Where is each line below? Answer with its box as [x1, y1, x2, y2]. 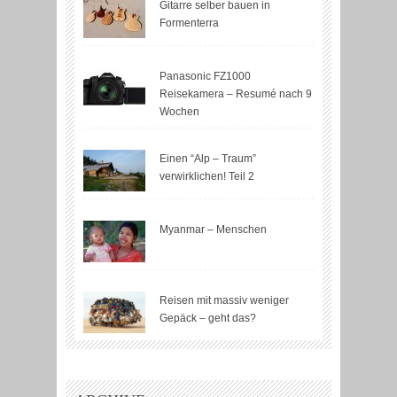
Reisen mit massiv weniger [160, 294, 289, 307]
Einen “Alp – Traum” [160, 152, 256, 166]
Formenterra [160, 17, 219, 30]
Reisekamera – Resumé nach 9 [160, 88, 312, 101]
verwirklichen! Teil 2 [160, 170, 254, 183]
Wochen [160, 105, 199, 119]
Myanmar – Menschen [160, 223, 267, 237]
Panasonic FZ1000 [160, 70, 251, 83]
